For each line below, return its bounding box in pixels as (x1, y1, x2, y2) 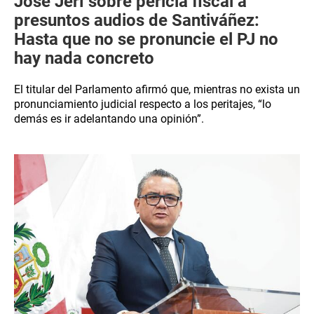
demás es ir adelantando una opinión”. (14, 112, 204, 125)
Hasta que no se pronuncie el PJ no (14, 29, 278, 49)
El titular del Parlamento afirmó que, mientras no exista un (14, 83, 300, 96)
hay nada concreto (14, 48, 154, 68)
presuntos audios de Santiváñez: (14, 11, 259, 30)
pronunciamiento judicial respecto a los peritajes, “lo (14, 97, 271, 111)
